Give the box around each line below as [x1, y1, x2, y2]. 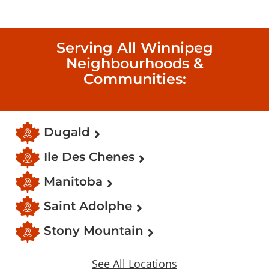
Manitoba [44, 174, 103, 189]
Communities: [83, 70, 186, 88]
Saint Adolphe [44, 199, 133, 214]
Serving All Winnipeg [56, 38, 213, 56]
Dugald [44, 124, 91, 139]
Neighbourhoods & [65, 54, 204, 72]
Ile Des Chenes [44, 149, 135, 164]
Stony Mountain [44, 223, 144, 238]
